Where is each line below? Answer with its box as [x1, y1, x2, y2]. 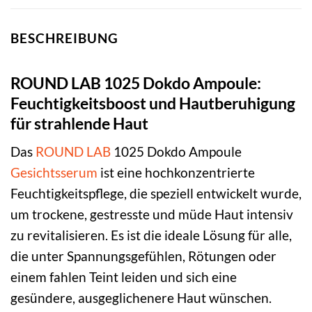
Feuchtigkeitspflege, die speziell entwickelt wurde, [10, 185, 302, 202]
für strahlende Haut [10, 113, 148, 133]
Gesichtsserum [10, 164, 97, 181]
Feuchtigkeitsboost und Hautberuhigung [10, 93, 295, 113]
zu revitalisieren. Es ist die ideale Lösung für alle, [10, 227, 292, 244]
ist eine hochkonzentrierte [97, 164, 255, 181]
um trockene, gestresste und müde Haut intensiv [10, 206, 293, 223]
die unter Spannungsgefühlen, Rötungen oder [10, 248, 276, 265]
